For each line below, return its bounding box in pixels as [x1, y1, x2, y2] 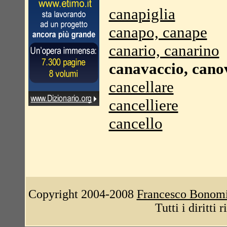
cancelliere [108, 96, 178, 114]
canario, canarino [108, 42, 219, 59]
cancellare [108, 78, 174, 96]
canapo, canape [108, 23, 207, 41]
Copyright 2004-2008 [28, 187, 137, 201]
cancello [108, 115, 163, 132]
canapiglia [108, 5, 175, 23]
